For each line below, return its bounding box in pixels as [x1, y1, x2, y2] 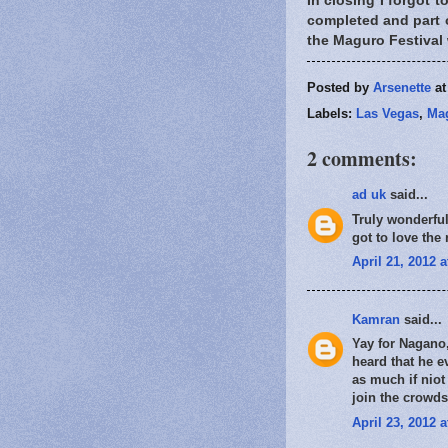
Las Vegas [356, 106, 419, 122]
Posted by [307, 79, 373, 95]
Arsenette [373, 79, 431, 95]
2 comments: [307, 144, 417, 174]
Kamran [352, 311, 400, 327]
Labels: [307, 106, 356, 122]
